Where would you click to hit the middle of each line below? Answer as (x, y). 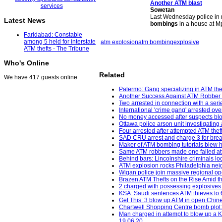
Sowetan (162, 10)
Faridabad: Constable (53, 35)
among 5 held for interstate (60, 42)
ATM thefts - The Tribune (56, 49)
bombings (164, 24)
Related (112, 75)
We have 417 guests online (41, 78)
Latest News (25, 21)
